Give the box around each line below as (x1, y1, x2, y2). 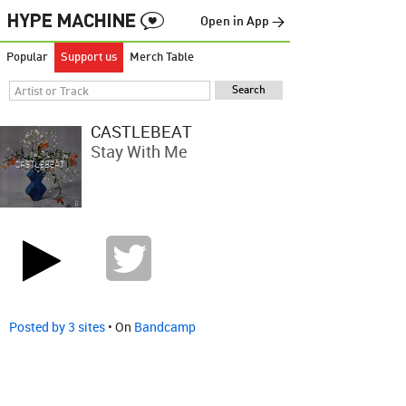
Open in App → (200, 15, 285, 28)
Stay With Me (91, 140, 188, 162)
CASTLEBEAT (91, 121, 192, 142)
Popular (6, 52, 48, 63)
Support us (61, 52, 117, 63)
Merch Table (130, 52, 194, 63)
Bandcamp (134, 318, 196, 335)
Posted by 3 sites (9, 318, 105, 335)
